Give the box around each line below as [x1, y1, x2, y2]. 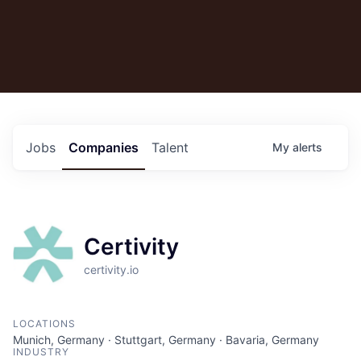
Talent [151, 139, 189, 156]
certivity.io [84, 262, 139, 276]
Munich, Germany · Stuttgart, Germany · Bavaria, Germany [13, 332, 319, 346]
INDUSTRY [13, 345, 69, 358]
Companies [68, 139, 139, 156]
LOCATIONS [13, 317, 76, 330]
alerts [293, 139, 322, 154]
